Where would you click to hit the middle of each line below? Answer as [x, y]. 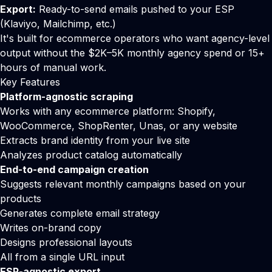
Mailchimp [66, 24]
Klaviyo [20, 24]
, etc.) [103, 24]
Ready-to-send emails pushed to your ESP [135, 9]
